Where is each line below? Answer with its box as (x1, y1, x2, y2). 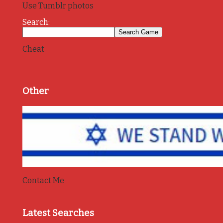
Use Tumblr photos (22, 1, 94, 11)
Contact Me (22, 176, 64, 186)
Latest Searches (22, 208, 94, 219)
